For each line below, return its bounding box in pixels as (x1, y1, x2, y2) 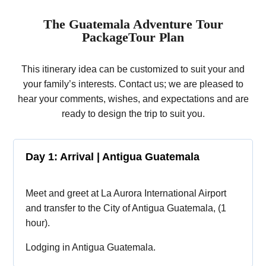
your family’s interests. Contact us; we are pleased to (23, 79, 243, 89)
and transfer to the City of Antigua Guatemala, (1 (26, 203, 227, 213)
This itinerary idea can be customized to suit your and (21, 64, 245, 74)
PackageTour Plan (82, 30, 184, 45)
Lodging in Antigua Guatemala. (26, 242, 156, 252)
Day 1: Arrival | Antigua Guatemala (26, 151, 200, 163)
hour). (26, 218, 50, 228)
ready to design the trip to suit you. (61, 109, 205, 119)
